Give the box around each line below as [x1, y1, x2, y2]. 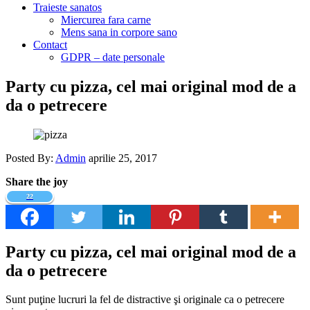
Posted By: [6, 152, 55, 164]
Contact [33, 38, 67, 51]
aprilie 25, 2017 [89, 152, 157, 164]
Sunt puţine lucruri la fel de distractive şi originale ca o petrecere [6, 293, 284, 306]
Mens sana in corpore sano [61, 26, 177, 38]
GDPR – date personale [61, 51, 165, 63]
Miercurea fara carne [61, 13, 151, 26]
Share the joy [6, 175, 68, 188]
